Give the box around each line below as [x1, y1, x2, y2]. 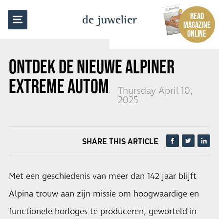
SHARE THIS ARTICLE [82, 136, 158, 146]
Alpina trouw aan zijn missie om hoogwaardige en [9, 188, 199, 200]
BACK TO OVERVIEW [20, 9, 84, 19]
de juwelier [82, 13, 137, 26]
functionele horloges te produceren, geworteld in [9, 206, 197, 218]
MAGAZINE [183, 20, 211, 30]
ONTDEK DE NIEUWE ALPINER [9, 56, 175, 77]
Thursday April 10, [118, 85, 193, 98]
